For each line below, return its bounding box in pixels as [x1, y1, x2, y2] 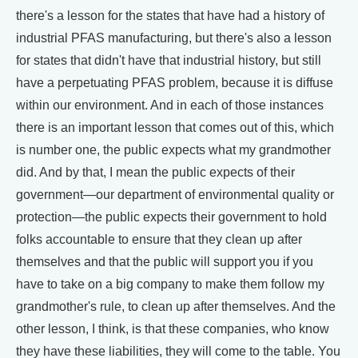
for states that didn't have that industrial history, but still [16, 53, 321, 67]
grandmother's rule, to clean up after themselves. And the [16, 299, 336, 313]
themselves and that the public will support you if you [16, 254, 313, 268]
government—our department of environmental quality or [16, 187, 334, 201]
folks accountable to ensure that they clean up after [16, 232, 302, 246]
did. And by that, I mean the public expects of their [16, 165, 295, 179]
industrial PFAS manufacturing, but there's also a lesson [16, 30, 332, 45]
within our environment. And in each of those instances [16, 97, 324, 112]
